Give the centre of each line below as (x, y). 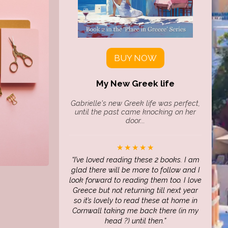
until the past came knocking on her (135, 112)
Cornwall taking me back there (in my (135, 210)
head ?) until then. (134, 221)
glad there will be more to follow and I (135, 170)
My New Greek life (135, 83)
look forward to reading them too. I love (135, 180)
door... (135, 120)
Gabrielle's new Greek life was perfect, (135, 103)
